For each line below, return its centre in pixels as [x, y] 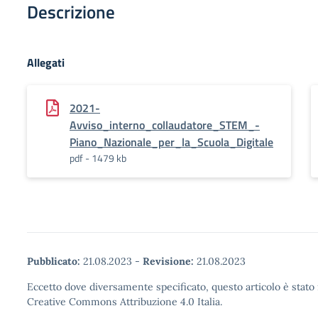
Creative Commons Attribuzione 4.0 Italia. [125, 302]
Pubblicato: [54, 261]
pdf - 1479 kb [98, 158]
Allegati [46, 62]
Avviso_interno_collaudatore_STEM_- [165, 125]
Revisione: [168, 261]
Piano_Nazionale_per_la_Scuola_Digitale [171, 142]
